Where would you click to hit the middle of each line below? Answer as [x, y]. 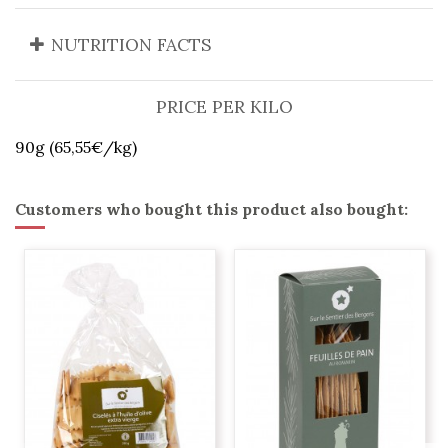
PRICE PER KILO [224, 107]
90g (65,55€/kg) [76, 147]
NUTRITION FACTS [131, 45]
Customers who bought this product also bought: [211, 209]
